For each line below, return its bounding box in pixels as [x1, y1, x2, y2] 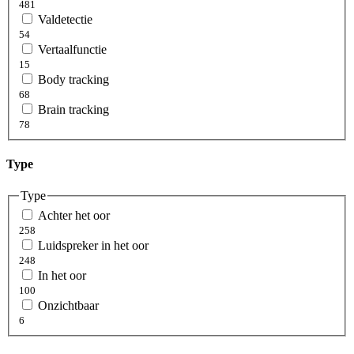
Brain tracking [38, 103, 109, 117]
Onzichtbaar [38, 299, 99, 313]
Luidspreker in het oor [38, 239, 149, 253]
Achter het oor [38, 209, 110, 223]
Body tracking [38, 73, 109, 87]
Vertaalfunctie [38, 43, 107, 57]
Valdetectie [38, 13, 92, 27]
